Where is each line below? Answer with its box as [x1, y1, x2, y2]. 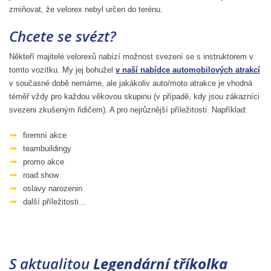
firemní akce [23, 130, 67, 140]
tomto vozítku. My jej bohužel [9, 65, 116, 74]
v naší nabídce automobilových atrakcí [116, 65, 260, 74]
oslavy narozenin [23, 183, 82, 193]
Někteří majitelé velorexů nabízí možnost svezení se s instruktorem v [9, 51, 253, 61]
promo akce [23, 157, 64, 166]
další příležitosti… [23, 197, 87, 206]
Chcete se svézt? [9, 25, 116, 46]
